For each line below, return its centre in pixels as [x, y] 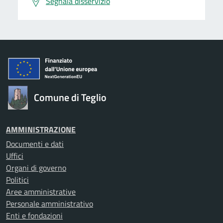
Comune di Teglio [70, 97]
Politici [17, 180]
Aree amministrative [41, 192]
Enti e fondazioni [34, 216]
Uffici [15, 156]
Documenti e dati [35, 144]
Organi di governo [36, 168]
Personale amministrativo [50, 204]
